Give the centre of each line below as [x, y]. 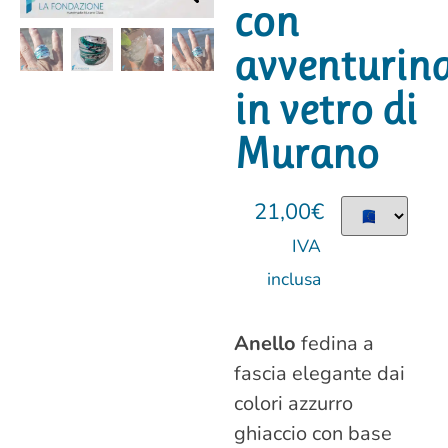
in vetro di [325, 110]
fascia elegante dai [319, 374]
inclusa [294, 279]
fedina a [335, 344]
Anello [265, 344]
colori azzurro [293, 404]
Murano [306, 154]
